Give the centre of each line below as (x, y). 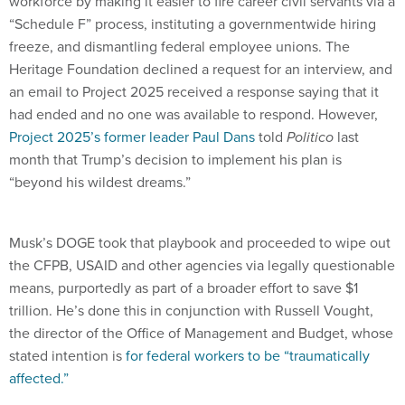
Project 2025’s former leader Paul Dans (132, 137)
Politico (310, 137)
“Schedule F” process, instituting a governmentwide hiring (193, 24)
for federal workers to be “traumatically (248, 355)
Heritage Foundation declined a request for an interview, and (201, 69)
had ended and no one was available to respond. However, (193, 114)
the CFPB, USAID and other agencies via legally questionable (202, 265)
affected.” (39, 378)
